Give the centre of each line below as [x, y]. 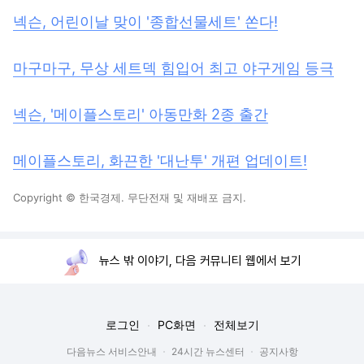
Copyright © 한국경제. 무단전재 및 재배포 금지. [130, 197]
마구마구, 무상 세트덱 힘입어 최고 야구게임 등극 [173, 68]
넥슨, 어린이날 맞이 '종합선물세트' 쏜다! [145, 22]
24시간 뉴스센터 [208, 351]
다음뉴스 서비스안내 [111, 351]
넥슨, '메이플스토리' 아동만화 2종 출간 [141, 114]
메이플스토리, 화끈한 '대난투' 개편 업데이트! [160, 160]
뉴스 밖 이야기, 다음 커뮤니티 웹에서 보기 [200, 261]
